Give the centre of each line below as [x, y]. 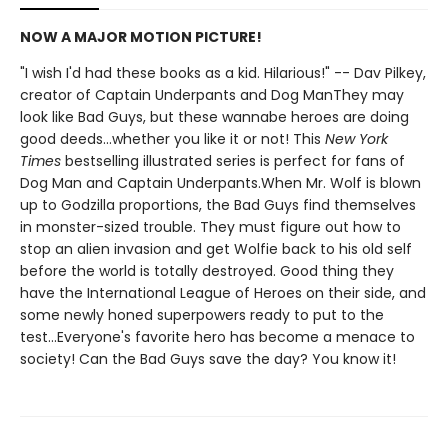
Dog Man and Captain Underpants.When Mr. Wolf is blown [220, 183]
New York [356, 139]
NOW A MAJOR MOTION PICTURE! [141, 37]
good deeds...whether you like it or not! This [172, 139]
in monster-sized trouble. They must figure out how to [210, 227]
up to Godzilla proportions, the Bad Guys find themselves [218, 205]
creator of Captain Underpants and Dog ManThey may [212, 95]
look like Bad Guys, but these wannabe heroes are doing [214, 117]
